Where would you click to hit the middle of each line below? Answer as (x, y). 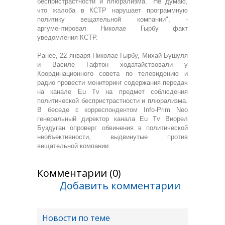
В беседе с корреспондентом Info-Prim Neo (113, 110)
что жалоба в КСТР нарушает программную (113, 10)
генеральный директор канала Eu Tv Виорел (113, 119)
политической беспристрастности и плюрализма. (113, 101)
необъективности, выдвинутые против (113, 137)
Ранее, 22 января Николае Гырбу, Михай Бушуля (113, 55)
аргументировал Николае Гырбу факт (113, 28)
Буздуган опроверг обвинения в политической (113, 128)
